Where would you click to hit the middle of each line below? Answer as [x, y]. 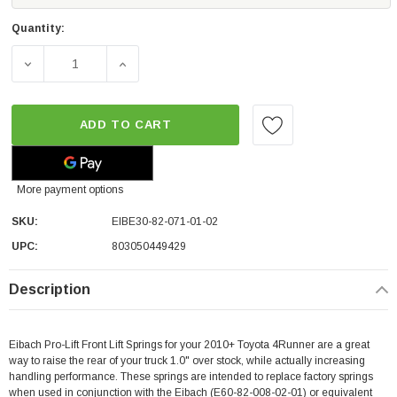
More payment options [70, 190]
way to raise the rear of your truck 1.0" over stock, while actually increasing [187, 361]
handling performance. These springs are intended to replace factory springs [191, 377]
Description [50, 289]
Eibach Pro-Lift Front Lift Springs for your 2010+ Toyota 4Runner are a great [189, 345]
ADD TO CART [125, 125]
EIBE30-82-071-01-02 [165, 222]
